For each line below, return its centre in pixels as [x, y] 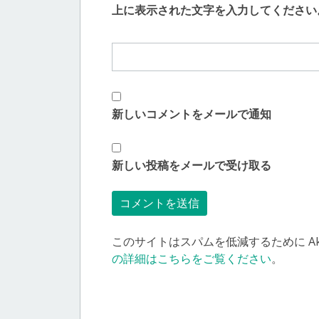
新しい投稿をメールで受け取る [192, 165]
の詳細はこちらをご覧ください [192, 258]
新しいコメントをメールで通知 [192, 114]
